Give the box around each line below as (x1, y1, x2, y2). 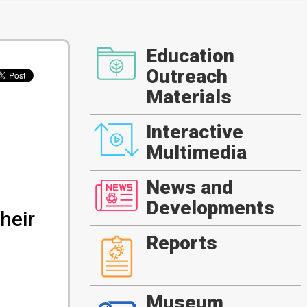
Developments (145, 197, 275, 220)
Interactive (145, 121, 243, 144)
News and (145, 176, 233, 199)
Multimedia (145, 141, 247, 164)
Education (145, 45, 234, 68)
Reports (145, 232, 217, 255)
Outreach (145, 65, 228, 88)
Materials (145, 86, 232, 109)
